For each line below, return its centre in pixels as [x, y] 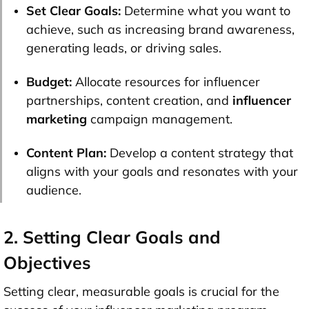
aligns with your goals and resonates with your [162, 171]
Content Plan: [66, 152]
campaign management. [160, 119]
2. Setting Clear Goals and [112, 237]
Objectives [47, 262]
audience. [54, 190]
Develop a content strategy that [200, 152]
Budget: [49, 81]
